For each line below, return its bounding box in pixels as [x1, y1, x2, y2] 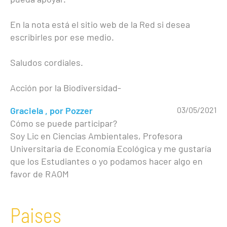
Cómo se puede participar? [10, 118, 117, 129]
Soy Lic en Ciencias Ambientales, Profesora [10, 130, 182, 142]
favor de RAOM [10, 168, 69, 180]
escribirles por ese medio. [10, 31, 114, 43]
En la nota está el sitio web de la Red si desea [10, 19, 190, 30]
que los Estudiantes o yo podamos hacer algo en [10, 156, 203, 167]
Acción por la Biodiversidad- [10, 82, 121, 94]
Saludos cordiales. [10, 57, 83, 68]
